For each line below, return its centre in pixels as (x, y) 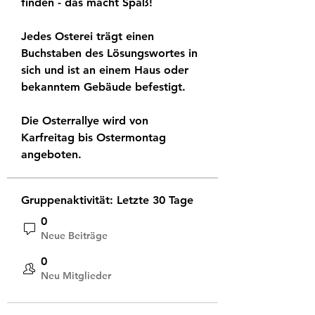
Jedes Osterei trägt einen (88, 36)
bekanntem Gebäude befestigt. (103, 87)
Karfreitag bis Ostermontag (94, 137)
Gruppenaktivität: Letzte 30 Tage (107, 200)
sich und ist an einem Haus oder (105, 70)
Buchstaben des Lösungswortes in (109, 53)
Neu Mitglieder (76, 276)
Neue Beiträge (74, 236)
